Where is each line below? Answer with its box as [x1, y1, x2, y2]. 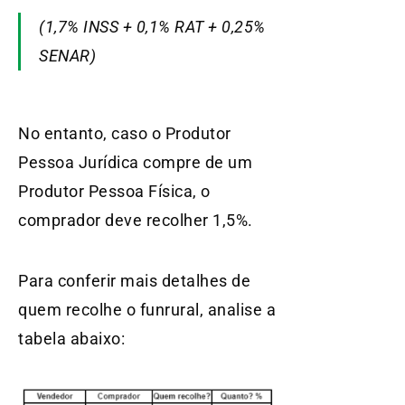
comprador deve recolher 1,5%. [18, 210, 253, 230]
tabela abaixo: [18, 328, 125, 348]
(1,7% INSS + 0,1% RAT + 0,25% [39, 17, 266, 37]
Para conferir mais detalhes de [18, 270, 250, 290]
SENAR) [39, 46, 96, 66]
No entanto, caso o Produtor [18, 123, 231, 143]
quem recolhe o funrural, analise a [18, 299, 276, 319]
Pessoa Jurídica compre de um [18, 152, 252, 172]
